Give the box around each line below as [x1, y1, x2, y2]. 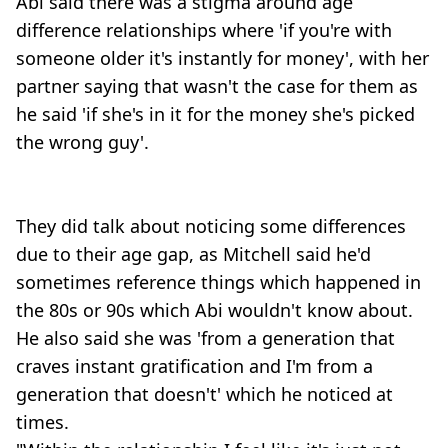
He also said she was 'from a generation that [16, 326, 395, 351]
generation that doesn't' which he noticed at [16, 382, 393, 407]
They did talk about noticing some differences [16, 214, 406, 239]
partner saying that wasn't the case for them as [16, 74, 418, 99]
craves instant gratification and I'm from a [16, 354, 373, 379]
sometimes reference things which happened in [16, 270, 421, 295]
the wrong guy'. [16, 130, 149, 155]
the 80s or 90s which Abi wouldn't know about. [16, 298, 413, 323]
